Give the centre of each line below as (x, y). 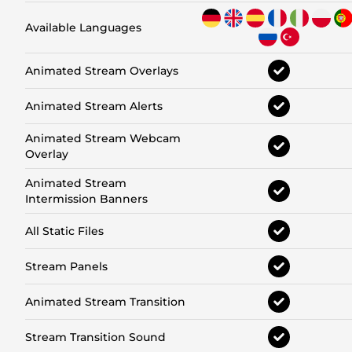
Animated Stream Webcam (103, 139)
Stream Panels (66, 267)
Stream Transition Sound (95, 337)
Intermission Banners (86, 199)
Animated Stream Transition (105, 302)
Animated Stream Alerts (94, 106)
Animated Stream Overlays (102, 71)
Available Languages (83, 28)
